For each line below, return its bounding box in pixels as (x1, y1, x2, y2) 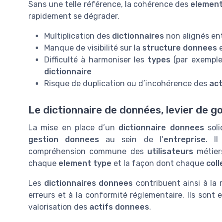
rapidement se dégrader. (28, 11, 119, 21)
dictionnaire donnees (118, 122, 204, 132)
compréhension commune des (28, 146, 147, 156)
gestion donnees (28, 134, 100, 144)
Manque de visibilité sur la (44, 43, 142, 53)
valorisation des (28, 202, 89, 212)
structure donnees (142, 43, 217, 53)
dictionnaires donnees (44, 178, 133, 188)
